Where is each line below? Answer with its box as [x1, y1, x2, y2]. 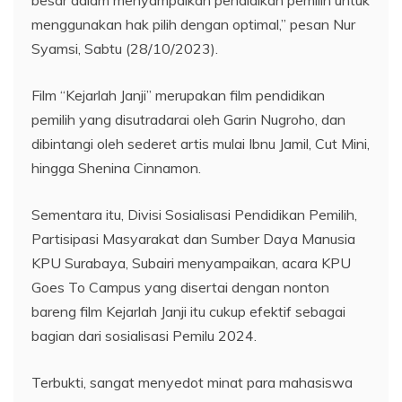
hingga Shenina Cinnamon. [31, 158, 201, 177]
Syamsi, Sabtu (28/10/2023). [31, 39, 218, 57]
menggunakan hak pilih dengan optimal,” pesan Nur [31, 14, 355, 33]
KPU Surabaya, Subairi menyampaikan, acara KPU [31, 253, 351, 272]
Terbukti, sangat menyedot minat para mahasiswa [31, 372, 353, 391]
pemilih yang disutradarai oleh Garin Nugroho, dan [31, 109, 345, 128]
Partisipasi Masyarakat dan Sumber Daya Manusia [31, 229, 355, 248]
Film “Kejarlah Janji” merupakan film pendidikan [31, 85, 325, 104]
